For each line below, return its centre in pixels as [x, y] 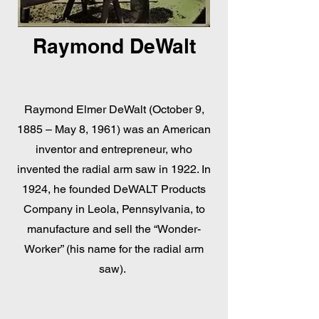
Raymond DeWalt [114, 46]
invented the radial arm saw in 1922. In [114, 169]
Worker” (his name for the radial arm [114, 249]
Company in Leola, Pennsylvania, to [114, 209]
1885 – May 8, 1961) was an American [114, 129]
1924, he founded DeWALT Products [114, 189]
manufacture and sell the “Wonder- [114, 229]
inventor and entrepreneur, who [114, 149]
